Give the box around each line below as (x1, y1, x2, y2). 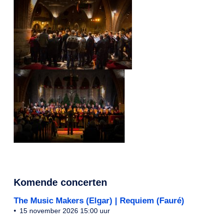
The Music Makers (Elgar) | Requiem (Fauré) (14, 196, 184, 205)
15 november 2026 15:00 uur (19, 207, 110, 215)
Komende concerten (14, 177, 107, 188)
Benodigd (23, 190, 53, 198)
